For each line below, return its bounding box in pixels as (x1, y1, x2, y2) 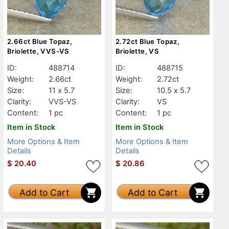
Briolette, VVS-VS (7, 47, 70, 55)
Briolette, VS (116, 47, 159, 55)
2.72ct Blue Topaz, (116, 37, 180, 45)
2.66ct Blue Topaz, (7, 37, 73, 45)
